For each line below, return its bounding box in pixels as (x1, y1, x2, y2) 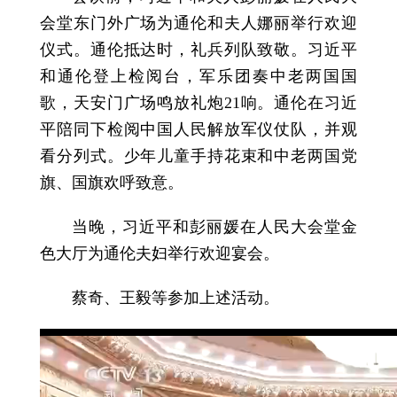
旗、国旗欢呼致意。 (40, 173, 184, 191)
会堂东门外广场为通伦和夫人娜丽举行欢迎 (40, 13, 357, 32)
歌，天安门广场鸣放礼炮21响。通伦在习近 (40, 93, 357, 112)
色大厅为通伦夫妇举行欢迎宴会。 (40, 244, 280, 262)
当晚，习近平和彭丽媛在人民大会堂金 (72, 217, 357, 236)
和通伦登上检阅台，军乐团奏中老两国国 (40, 66, 357, 85)
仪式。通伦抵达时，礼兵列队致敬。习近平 (40, 40, 357, 58)
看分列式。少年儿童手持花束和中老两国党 (40, 146, 357, 165)
